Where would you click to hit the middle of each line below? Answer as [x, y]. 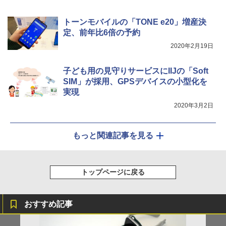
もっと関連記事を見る [113, 135]
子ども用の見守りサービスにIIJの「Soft [136, 71]
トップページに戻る [113, 172]
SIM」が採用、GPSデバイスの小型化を [135, 81]
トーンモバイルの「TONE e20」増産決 [135, 22]
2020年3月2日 [194, 105]
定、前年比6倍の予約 [102, 32]
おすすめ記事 [48, 204]
